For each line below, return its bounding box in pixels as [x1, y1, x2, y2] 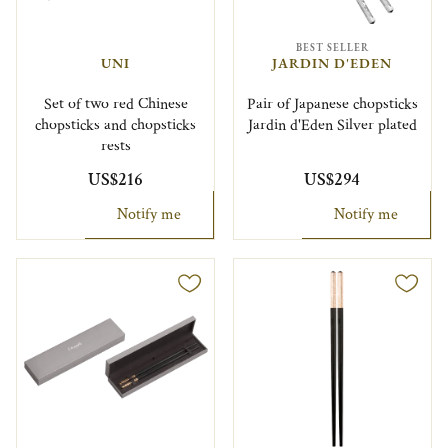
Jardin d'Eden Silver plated [247, 114, 417, 136]
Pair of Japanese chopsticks [246, 93, 418, 115]
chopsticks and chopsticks [35, 114, 197, 136]
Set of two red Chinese [43, 93, 188, 115]
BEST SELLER [295, 40, 369, 54]
